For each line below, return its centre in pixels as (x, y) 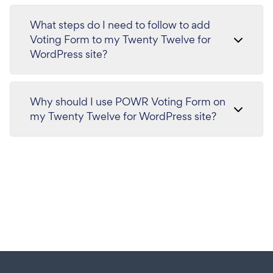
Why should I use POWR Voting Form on (128, 101)
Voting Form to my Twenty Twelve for (120, 39)
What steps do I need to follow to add (120, 25)
